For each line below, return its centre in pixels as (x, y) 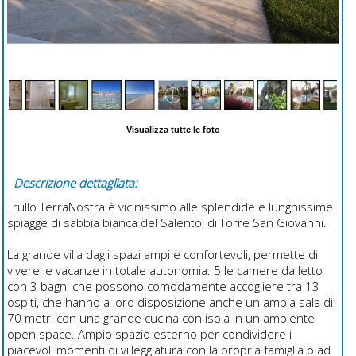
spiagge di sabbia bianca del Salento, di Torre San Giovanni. (166, 223)
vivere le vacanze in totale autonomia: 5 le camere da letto (164, 271)
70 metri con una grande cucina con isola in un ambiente (161, 318)
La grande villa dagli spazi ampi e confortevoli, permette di (162, 255)
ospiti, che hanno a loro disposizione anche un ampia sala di (170, 302)
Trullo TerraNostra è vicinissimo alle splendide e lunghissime (170, 207)
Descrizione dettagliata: (75, 183)
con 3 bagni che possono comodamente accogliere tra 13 (163, 286)
